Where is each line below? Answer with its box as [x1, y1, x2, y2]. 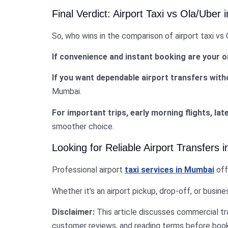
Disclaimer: [52, 207, 95, 217]
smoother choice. [52, 121, 114, 131]
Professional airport [52, 165, 125, 175]
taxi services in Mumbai [125, 165, 214, 175]
